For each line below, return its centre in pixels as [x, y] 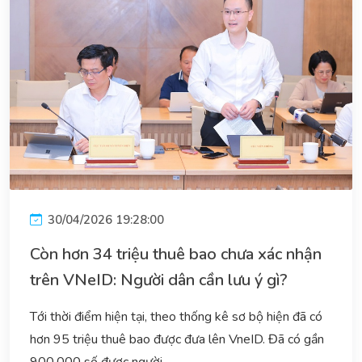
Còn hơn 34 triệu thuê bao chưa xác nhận [176, 254]
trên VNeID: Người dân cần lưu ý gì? [159, 280]
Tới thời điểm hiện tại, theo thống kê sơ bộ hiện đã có [176, 316]
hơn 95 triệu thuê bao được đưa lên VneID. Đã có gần [177, 339]
